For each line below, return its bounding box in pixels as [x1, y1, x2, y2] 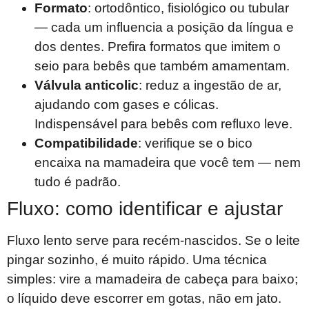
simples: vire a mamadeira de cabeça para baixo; [7, 271, 298, 286]
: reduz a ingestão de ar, [139, 77, 281, 92]
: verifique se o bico [138, 135, 252, 150]
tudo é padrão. [34, 174, 121, 189]
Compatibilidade [34, 135, 138, 150]
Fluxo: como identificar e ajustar [7, 197, 283, 219]
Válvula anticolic [34, 77, 139, 92]
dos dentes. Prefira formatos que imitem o [34, 39, 281, 54]
